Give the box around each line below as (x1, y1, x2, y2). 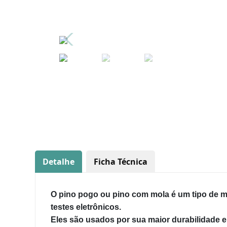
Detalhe (43, 156, 74, 167)
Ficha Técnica (94, 156, 147, 167)
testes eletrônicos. (51, 203, 121, 211)
